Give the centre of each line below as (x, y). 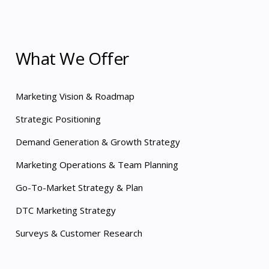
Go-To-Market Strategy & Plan (79, 187)
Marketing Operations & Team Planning (97, 165)
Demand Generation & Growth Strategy (99, 142)
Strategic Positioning (58, 119)
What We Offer (72, 58)
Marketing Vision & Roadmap (76, 96)
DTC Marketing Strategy (66, 210)
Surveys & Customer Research (79, 233)
